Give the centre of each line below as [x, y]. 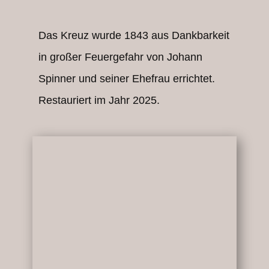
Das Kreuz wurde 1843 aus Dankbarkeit [134, 35]
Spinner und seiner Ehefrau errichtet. [127, 79]
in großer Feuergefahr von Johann [120, 57]
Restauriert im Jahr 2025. [99, 100]
